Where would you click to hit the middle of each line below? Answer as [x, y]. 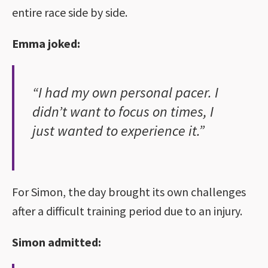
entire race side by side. [70, 12]
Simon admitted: [57, 242]
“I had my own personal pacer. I [125, 92]
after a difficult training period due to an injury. [127, 211]
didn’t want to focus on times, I [123, 111]
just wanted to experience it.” [118, 130]
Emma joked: [46, 43]
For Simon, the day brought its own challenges [129, 191]
